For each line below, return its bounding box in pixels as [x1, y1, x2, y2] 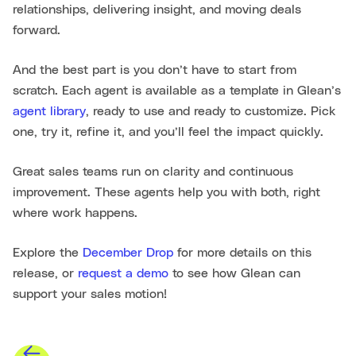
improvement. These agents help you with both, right [13, 185, 320, 199]
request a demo [78, 266, 168, 280]
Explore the [13, 246, 83, 259]
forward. [13, 23, 60, 37]
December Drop [83, 246, 173, 259]
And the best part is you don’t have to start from [13, 63, 296, 76]
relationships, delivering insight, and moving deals [13, 2, 301, 16]
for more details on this [173, 246, 311, 259]
